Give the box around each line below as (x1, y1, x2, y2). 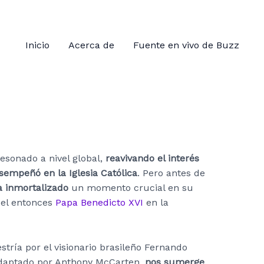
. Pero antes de (137, 167, 205, 179)
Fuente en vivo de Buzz (133, 39, 239, 51)
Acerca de (68, 39, 114, 51)
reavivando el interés (105, 153, 199, 164)
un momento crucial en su (68, 182, 193, 193)
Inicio (25, 39, 49, 51)
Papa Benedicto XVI (55, 197, 143, 208)
